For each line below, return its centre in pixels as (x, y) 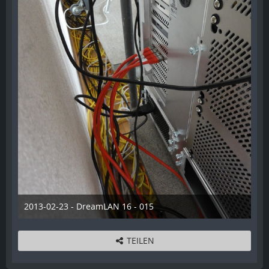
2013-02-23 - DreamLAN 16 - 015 (89, 206)
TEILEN (141, 240)
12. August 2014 (76, 217)
